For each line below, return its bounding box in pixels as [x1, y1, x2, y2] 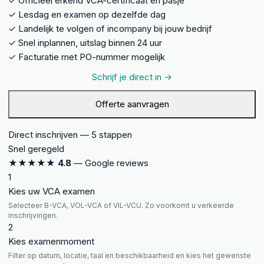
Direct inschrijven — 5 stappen [8, 128, 132, 140]
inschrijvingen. [8, 210, 58, 220]
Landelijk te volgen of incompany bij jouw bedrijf [18, 22, 212, 34]
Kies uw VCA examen [8, 185, 95, 197]
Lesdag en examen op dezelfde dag [18, 8, 166, 20]
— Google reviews [74, 157, 148, 169]
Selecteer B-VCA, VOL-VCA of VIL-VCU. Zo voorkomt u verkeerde [8, 200, 234, 210]
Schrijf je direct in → [92, 71, 172, 82]
